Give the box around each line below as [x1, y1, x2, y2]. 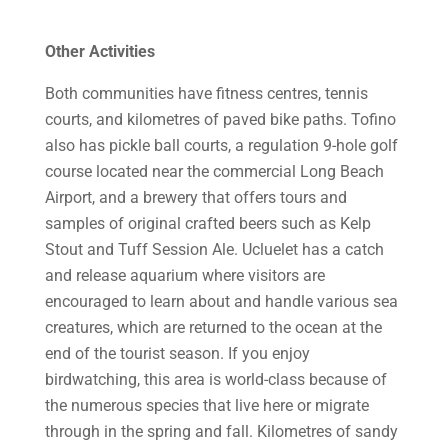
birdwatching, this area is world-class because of [44, 370, 387, 389]
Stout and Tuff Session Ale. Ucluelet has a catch [44, 240, 384, 259]
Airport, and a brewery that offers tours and [44, 188, 347, 207]
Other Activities [44, 42, 155, 61]
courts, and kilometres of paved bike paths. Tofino [44, 110, 396, 129]
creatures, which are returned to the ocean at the [44, 318, 382, 337]
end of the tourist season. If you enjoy [44, 344, 310, 363]
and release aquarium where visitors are [44, 266, 325, 285]
